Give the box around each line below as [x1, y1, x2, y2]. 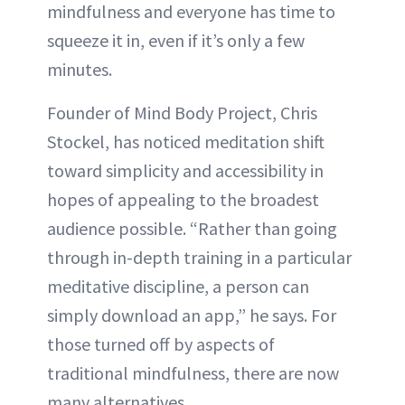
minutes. [47, 58, 112, 80]
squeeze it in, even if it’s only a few [47, 29, 305, 52]
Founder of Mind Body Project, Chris [47, 101, 317, 124]
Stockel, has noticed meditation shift [47, 130, 325, 153]
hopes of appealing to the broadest [47, 188, 319, 211]
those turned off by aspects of [47, 333, 275, 355]
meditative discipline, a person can [47, 275, 309, 297]
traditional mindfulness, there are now [47, 362, 339, 384]
